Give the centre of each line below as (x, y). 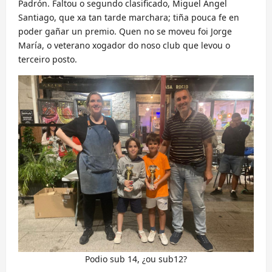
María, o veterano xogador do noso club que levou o (124, 46)
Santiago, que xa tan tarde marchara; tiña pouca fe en (129, 18)
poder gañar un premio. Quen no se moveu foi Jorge (125, 32)
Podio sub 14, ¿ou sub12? (136, 259)
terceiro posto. (48, 59)
